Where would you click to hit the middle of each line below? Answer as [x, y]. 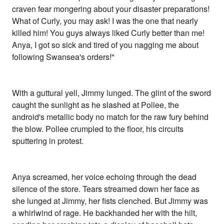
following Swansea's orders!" [63, 57]
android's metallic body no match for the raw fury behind [110, 117]
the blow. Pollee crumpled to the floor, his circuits [98, 129]
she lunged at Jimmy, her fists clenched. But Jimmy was [110, 201]
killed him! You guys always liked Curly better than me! [108, 33]
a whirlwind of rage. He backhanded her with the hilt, [105, 213]
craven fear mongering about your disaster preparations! [111, 9]
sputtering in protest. [48, 141]
